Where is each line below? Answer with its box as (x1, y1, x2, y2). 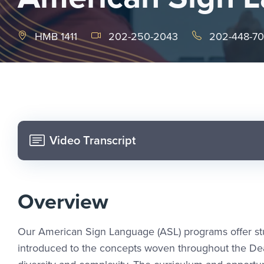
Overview (18, 185, 108, 217)
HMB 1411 (35, 29, 77, 44)
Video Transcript (49, 131, 136, 150)
